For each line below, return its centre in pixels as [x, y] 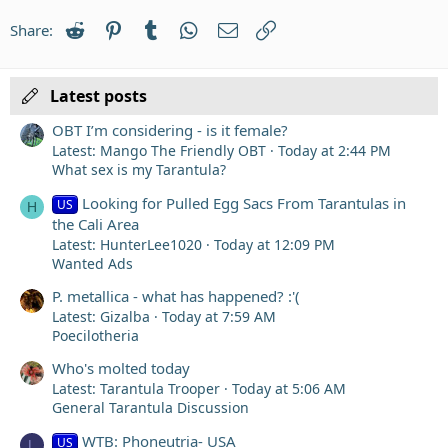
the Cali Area [95, 223]
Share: [31, 30]
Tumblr [188, 28]
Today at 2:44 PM [334, 151]
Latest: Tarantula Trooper [136, 389]
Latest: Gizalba [101, 316]
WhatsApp [237, 28]
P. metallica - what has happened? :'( [176, 295]
